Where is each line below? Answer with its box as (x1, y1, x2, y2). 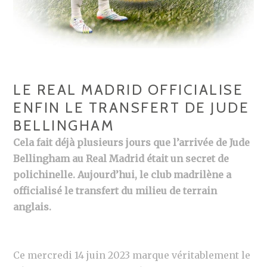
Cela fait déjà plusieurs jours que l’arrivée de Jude (13, 136, 250, 149)
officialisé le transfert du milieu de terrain (13, 185, 218, 197)
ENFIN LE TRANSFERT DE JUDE (13, 99, 250, 117)
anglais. (13, 201, 52, 213)
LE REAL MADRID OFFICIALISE (13, 81, 244, 99)
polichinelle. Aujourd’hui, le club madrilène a (13, 169, 232, 181)
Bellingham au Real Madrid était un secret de (13, 153, 229, 165)
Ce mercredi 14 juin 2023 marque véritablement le (13, 249, 251, 262)
